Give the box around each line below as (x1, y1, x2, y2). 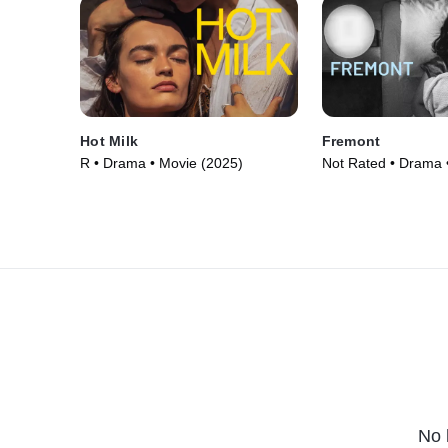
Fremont (321, 133, 381, 150)
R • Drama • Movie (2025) (80, 155, 243, 172)
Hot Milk (80, 133, 138, 150)
